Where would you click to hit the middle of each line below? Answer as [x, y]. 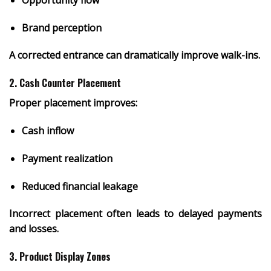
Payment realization [67, 158]
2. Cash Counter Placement [65, 83]
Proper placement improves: [73, 103]
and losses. [34, 229]
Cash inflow [47, 131]
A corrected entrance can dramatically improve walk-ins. [135, 55]
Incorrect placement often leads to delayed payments [135, 214]
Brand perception [61, 28]
